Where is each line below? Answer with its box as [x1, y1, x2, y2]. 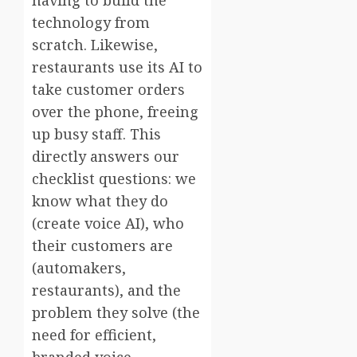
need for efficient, [32, 324, 156, 344]
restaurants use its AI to [32, 57, 202, 76]
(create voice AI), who [32, 213, 184, 233]
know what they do [32, 190, 168, 210]
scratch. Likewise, [32, 34, 158, 54]
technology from [32, 12, 150, 32]
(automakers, [32, 257, 126, 277]
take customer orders [32, 79, 185, 99]
